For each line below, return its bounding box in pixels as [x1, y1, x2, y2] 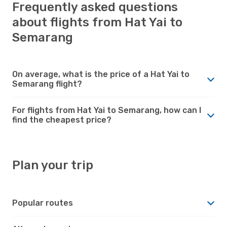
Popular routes [12, 198, 73, 208]
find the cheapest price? [12, 115, 111, 125]
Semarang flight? [12, 79, 82, 89]
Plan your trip [12, 158, 93, 172]
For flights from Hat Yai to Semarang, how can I [12, 105, 201, 115]
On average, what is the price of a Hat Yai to [12, 69, 190, 79]
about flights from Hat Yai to [12, 15, 182, 29]
